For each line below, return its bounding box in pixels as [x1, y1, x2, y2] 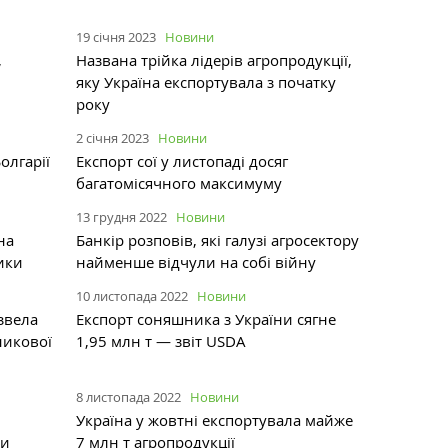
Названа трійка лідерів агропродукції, [76, 49, 352, 70]
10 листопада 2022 [76, 286, 188, 305]
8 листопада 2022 [76, 387, 181, 406]
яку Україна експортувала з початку [76, 71, 336, 92]
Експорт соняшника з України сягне [76, 308, 336, 329]
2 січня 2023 [76, 128, 149, 147]
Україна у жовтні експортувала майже [76, 409, 353, 430]
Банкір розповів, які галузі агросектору [76, 229, 359, 250]
